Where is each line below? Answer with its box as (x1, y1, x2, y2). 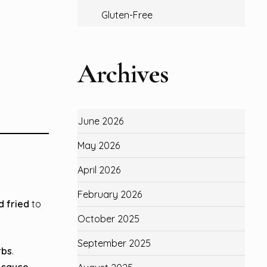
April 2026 (77, 164, 120, 176)
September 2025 (77, 237, 151, 249)
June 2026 (77, 115, 123, 127)
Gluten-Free (101, 9, 153, 21)
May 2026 (77, 139, 120, 151)
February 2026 (77, 188, 142, 200)
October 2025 (77, 213, 139, 225)
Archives (77, 57, 169, 90)
